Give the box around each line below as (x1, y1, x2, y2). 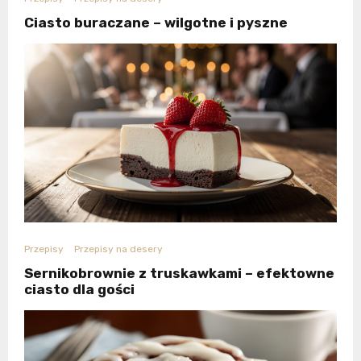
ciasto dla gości (24, 281, 135, 298)
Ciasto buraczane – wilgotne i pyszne (24, 15, 288, 31)
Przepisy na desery (74, 243, 163, 255)
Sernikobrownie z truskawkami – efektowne (24, 265, 334, 282)
